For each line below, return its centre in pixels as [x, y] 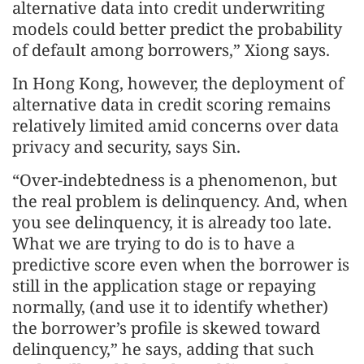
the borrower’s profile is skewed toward [166, 327]
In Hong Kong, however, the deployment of [178, 83]
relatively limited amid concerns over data [175, 125]
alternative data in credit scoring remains [171, 104]
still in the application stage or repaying [164, 285]
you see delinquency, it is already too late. [172, 222]
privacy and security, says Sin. [126, 146]
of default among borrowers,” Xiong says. [171, 50]
